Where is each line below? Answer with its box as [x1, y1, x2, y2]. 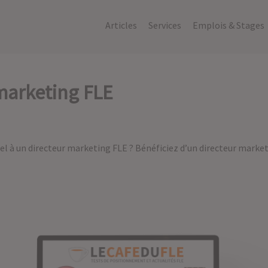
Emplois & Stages [193, 19, 265, 31]
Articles [105, 19, 138, 31]
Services [148, 19, 182, 31]
